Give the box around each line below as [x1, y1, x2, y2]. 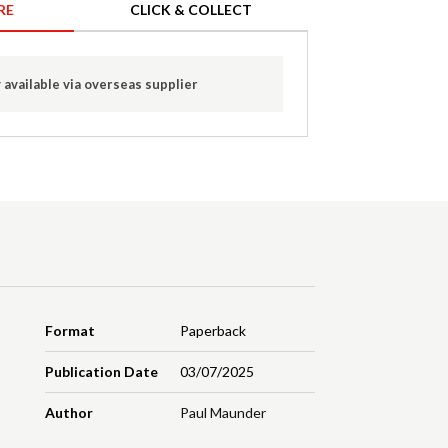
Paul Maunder [179, 404, 266, 422]
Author [45, 404, 94, 422]
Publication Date [45, 363, 159, 381]
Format [45, 322, 96, 340]
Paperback [179, 322, 246, 340]
